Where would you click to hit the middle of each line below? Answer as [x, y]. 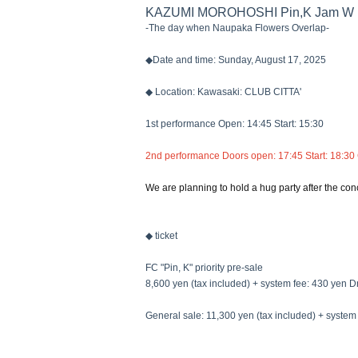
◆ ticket [161, 236]
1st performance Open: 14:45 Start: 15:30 [235, 124]
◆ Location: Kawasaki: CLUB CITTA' [223, 92]
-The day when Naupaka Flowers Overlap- [237, 28]
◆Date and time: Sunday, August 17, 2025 [236, 60]
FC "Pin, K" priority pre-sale [204, 268]
